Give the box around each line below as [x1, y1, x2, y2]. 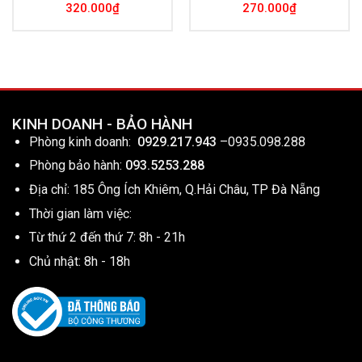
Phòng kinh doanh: [28, 133, 137, 149]
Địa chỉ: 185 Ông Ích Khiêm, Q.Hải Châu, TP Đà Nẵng [28, 181, 320, 197]
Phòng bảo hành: [28, 158, 122, 174]
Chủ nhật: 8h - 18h [28, 253, 130, 269]
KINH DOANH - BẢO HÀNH [12, 114, 192, 133]
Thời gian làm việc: [28, 205, 132, 221]
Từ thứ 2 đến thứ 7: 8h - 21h [28, 229, 185, 246]
